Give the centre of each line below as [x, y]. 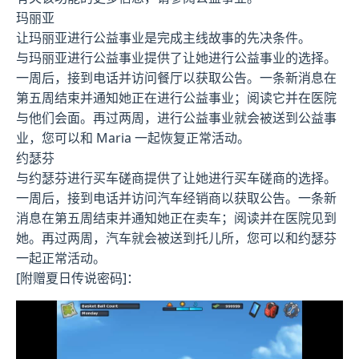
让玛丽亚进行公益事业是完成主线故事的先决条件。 [163, 37]
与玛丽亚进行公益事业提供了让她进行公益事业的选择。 [176, 57]
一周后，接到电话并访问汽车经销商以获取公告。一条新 [176, 198]
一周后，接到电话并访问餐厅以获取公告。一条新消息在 [176, 77]
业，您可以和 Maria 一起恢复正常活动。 [133, 137]
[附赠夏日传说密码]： [78, 278]
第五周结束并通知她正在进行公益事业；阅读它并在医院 [176, 97]
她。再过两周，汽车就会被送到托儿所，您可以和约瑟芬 [176, 238]
